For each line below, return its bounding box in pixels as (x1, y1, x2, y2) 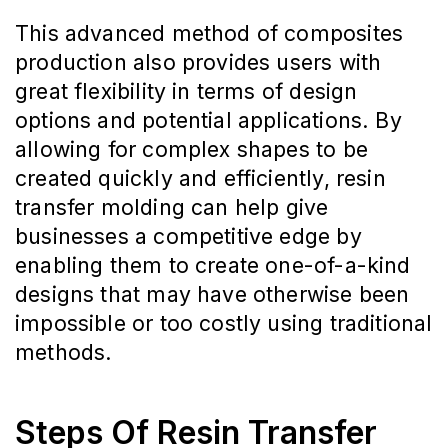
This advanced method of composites (15, 20, 404, 47)
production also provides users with (15, 49, 382, 76)
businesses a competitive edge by (15, 223, 362, 250)
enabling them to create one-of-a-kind (15, 252, 411, 279)
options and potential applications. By (15, 107, 402, 134)
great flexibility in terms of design (15, 78, 358, 105)
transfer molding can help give (15, 194, 329, 221)
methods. (15, 339, 113, 366)
